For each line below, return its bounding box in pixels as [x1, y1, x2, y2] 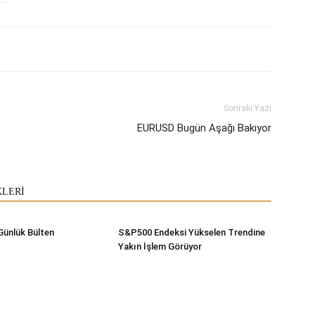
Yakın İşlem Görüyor [118, 240, 202, 252]
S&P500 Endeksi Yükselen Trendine [118, 226, 265, 238]
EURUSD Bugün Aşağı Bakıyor [137, 121, 271, 134]
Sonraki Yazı [224, 103, 271, 113]
